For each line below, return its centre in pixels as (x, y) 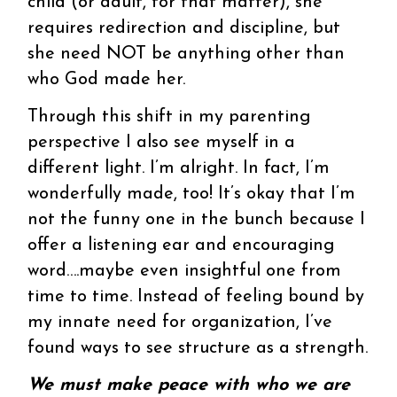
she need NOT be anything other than (187, 54)
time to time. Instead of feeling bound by (196, 296)
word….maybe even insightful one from (185, 271)
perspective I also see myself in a (162, 142)
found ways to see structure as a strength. (198, 348)
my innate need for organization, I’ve (180, 322)
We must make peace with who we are (189, 385)
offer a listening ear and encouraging (181, 245)
